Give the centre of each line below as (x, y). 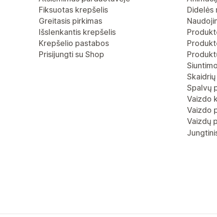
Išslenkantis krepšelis (77, 32)
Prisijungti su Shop (71, 54)
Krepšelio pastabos (74, 43)
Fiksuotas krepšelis (73, 10)
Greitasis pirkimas (70, 21)
